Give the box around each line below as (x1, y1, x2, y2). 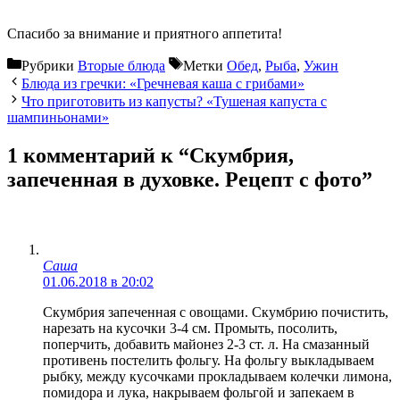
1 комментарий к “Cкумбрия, (7, 143, 294, 167)
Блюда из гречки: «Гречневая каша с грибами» (21, 75, 304, 91)
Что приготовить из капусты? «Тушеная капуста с (21, 93, 327, 109)
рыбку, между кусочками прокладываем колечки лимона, (43, 368, 392, 384)
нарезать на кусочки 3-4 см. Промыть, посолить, (43, 320, 337, 336)
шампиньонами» (7, 109, 109, 125)
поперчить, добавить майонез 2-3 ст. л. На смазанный (43, 336, 370, 352)
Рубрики (21, 57, 78, 73)
